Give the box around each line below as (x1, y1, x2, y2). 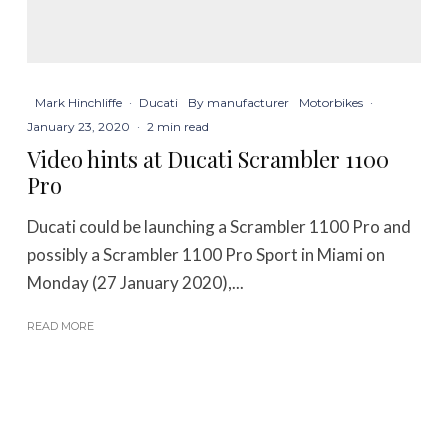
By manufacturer (188, 94, 290, 110)
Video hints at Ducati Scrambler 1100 (27, 143, 390, 174)
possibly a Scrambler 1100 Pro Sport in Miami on (27, 243, 386, 265)
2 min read (147, 118, 210, 134)
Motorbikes (299, 94, 364, 110)
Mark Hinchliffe (35, 94, 123, 110)
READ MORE (27, 318, 95, 333)
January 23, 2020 (27, 118, 131, 134)
